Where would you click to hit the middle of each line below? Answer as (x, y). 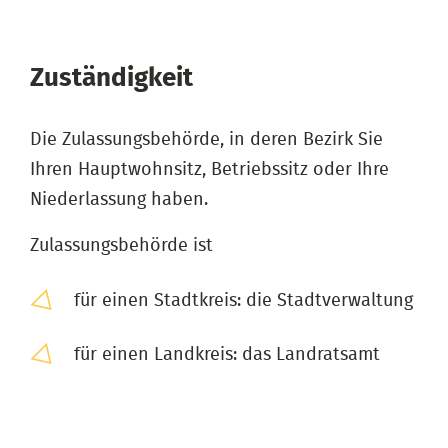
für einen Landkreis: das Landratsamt (227, 354)
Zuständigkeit (111, 77)
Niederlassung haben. (119, 199)
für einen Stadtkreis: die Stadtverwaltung (243, 300)
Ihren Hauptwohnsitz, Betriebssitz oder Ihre (209, 169)
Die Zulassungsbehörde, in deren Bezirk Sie (206, 139)
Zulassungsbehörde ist (121, 245)
